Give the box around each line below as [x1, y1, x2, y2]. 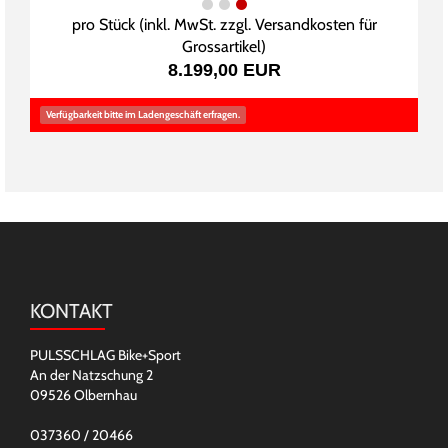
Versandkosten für [254, 15, 377, 34]
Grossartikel [182, 37, 261, 56]
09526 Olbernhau [30, 386, 137, 404]
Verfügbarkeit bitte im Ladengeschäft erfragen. [46, 108, 240, 121]
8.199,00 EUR [167, 60, 281, 80]
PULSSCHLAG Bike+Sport [30, 346, 181, 364]
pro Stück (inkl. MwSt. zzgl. [71, 15, 255, 34]
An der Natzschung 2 [30, 366, 153, 384]
